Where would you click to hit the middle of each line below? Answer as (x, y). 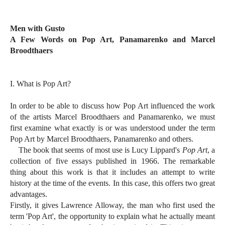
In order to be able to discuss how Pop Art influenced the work (113, 106)
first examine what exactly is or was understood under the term (113, 128)
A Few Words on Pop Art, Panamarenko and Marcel (113, 40)
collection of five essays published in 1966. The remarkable (113, 161)
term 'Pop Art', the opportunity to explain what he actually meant (113, 216)
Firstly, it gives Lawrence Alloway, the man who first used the (113, 205)
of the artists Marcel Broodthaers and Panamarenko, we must (113, 117)
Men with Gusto (37, 29)
